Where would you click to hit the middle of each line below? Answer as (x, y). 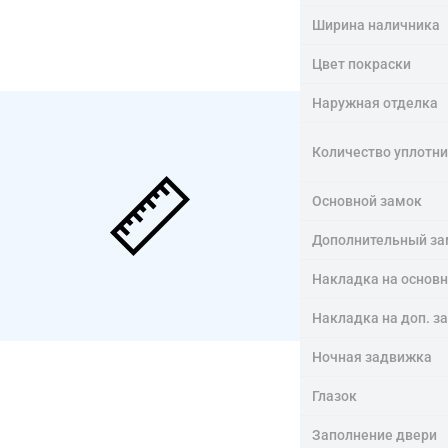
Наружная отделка (375, 102)
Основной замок (367, 200)
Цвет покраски (361, 63)
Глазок (334, 395)
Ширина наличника (376, 24)
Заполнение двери (374, 434)
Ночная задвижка (372, 356)
